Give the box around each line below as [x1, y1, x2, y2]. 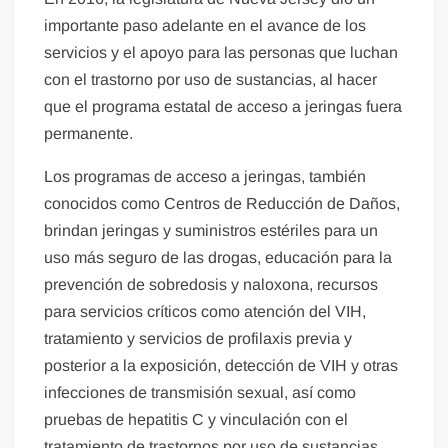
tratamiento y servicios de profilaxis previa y [44, 330, 353, 348]
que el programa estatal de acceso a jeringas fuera [44, 98, 403, 116]
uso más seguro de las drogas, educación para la [44, 249, 393, 267]
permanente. [44, 125, 134, 143]
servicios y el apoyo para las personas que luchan [44, 44, 399, 62]
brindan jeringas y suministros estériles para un [44, 222, 379, 240]
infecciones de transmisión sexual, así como [44, 384, 357, 402]
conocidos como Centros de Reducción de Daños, [44, 195, 401, 213]
